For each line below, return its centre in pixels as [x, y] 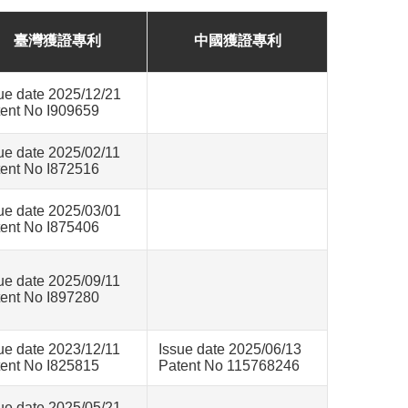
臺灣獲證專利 [57, 41]
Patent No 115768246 [229, 366]
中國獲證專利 [237, 41]
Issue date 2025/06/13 [230, 349]
